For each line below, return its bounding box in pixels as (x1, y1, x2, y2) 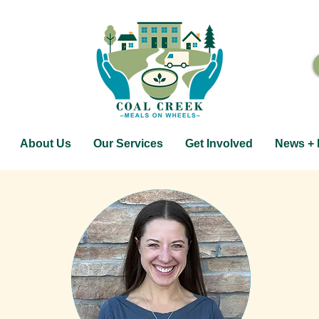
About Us (19, 137, 71, 150)
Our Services (93, 137, 163, 150)
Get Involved (184, 137, 253, 150)
